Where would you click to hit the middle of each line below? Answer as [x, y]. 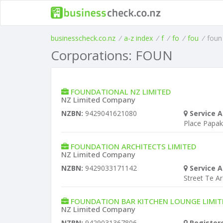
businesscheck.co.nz [83, 38]
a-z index [138, 38]
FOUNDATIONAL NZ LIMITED [121, 92]
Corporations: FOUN [112, 55]
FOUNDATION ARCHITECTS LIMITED [133, 146]
